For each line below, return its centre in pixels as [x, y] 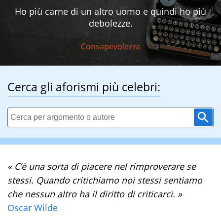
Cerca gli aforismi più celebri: [84, 87]
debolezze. [110, 23]
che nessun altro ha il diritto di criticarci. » [95, 194]
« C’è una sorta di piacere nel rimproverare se [102, 166]
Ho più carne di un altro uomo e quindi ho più [110, 12]
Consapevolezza [110, 46]
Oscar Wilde [33, 208]
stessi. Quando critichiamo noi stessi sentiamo [105, 180]
